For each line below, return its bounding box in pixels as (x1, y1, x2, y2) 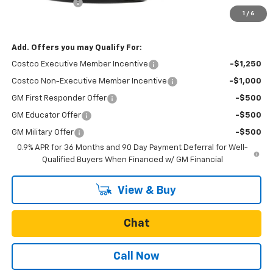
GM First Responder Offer (11, 94, 107, 102)
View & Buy (115, 185, 176, 196)
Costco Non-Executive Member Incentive (11, 77, 167, 85)
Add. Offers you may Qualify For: (11, 43, 142, 52)
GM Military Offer (11, 128, 74, 136)
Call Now (113, 250, 160, 262)
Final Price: (11, 15, 56, 23)
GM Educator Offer (11, 111, 81, 119)
